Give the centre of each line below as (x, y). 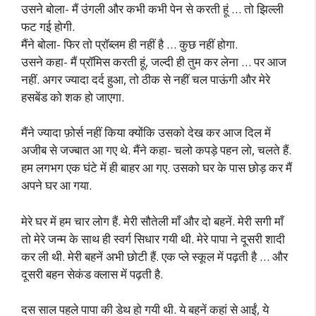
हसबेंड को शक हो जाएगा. (73, 97)
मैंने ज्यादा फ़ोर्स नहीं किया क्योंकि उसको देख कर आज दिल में (146, 132)
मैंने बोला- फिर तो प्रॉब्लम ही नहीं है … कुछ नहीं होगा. (129, 44)
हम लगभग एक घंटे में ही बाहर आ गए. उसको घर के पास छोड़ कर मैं (157, 168)
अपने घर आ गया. (56, 185)
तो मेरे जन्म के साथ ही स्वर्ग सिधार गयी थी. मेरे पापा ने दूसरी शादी (153, 238)
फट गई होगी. (48, 26)
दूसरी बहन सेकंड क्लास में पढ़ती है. (92, 274)
